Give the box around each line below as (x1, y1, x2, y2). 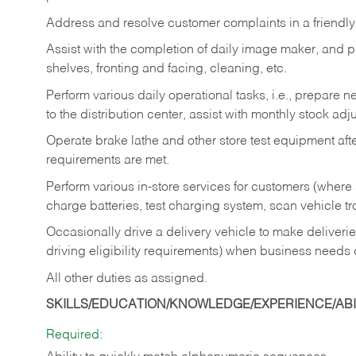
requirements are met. (46, 154, 169, 168)
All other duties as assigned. (46, 272, 207, 285)
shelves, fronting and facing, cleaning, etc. (46, 63, 287, 76)
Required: (46, 328, 103, 342)
